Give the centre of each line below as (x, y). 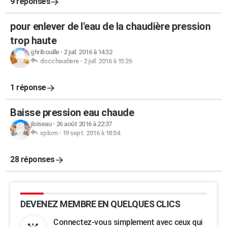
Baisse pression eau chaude (72, 112)
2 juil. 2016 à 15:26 (108, 61)
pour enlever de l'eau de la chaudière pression (110, 26)
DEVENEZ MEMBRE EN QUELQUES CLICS (100, 204)
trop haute (33, 41)
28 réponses (32, 159)
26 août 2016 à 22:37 (84, 124)
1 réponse (28, 87)
